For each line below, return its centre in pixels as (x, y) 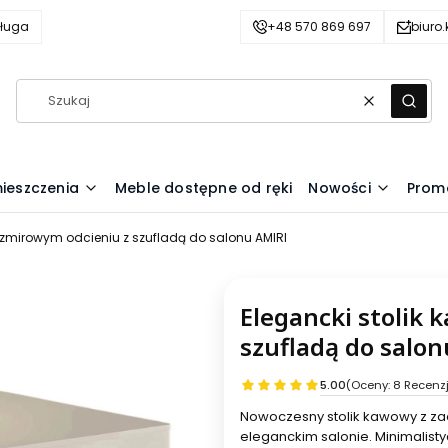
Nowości (339, 187)
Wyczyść (395, 109)
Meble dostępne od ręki (204, 187)
